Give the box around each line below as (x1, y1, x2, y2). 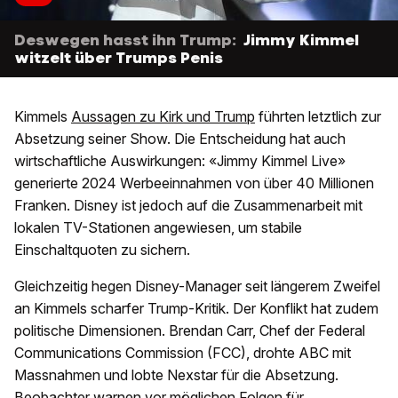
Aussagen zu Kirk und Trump (71, 107, 255, 125)
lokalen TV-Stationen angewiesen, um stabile (14, 218, 302, 236)
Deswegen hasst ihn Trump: (14, 29, 236, 50)
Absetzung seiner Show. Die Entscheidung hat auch (14, 129, 346, 147)
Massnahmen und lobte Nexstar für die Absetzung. (14, 365, 338, 384)
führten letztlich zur (255, 107, 381, 125)
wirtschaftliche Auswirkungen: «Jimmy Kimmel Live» (14, 151, 346, 170)
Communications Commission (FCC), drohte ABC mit (14, 343, 351, 362)
